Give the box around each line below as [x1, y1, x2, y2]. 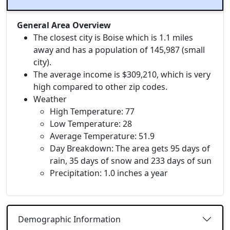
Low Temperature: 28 [50, 118, 132, 130]
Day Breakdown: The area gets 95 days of [50, 143, 210, 155]
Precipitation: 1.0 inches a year [50, 167, 168, 179]
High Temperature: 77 [50, 106, 135, 118]
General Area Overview [17, 20, 111, 31]
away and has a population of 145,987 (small [33, 44, 205, 56]
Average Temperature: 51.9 [50, 130, 155, 142]
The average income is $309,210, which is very [33, 69, 210, 81]
